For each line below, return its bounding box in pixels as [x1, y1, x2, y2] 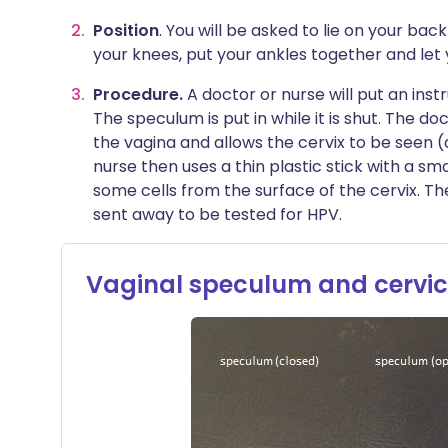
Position [93, 19, 159, 42]
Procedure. [93, 83, 187, 106]
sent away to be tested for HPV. [93, 203, 342, 226]
